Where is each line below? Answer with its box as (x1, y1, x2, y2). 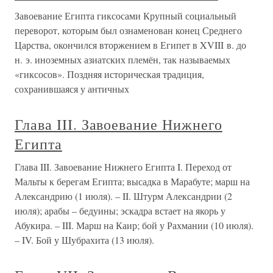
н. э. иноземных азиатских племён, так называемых (15, 53, 230, 66)
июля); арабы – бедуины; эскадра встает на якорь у (15, 204, 225, 217)
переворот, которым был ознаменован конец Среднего (15, 24, 242, 37)
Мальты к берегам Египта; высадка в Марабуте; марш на (15, 175, 250, 188)
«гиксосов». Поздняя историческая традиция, (15, 68, 204, 80)
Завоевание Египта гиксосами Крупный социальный (15, 9, 236, 22)
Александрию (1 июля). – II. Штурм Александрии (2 (15, 190, 232, 202)
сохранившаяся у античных (15, 82, 129, 95)
